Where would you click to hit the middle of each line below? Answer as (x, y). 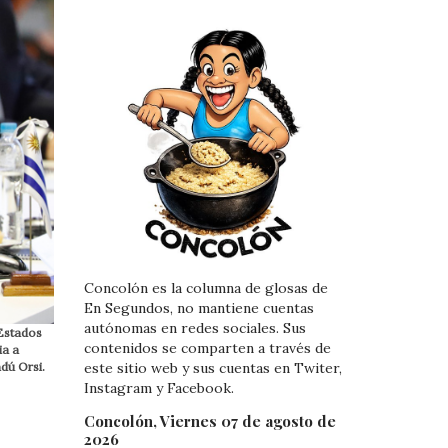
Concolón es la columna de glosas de (205, 288)
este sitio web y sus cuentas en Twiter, (212, 368)
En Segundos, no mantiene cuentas (198, 308)
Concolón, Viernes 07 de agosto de (209, 420)
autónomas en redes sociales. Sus (194, 328)
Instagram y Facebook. (158, 388)
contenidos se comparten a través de (207, 348)
